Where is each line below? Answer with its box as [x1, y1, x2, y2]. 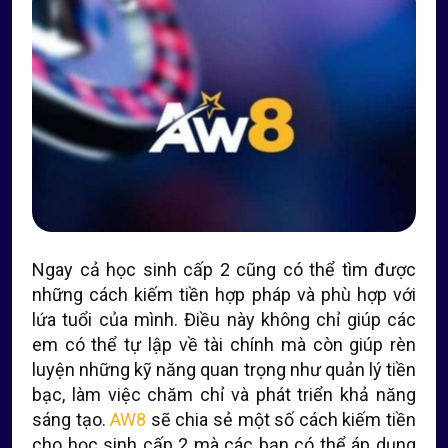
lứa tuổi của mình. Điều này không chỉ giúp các [32, 309, 416, 330]
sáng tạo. [32, 409, 111, 430]
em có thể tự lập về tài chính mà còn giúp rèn [32, 334, 416, 355]
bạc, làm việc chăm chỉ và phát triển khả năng [32, 384, 416, 405]
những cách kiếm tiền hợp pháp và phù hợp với [32, 284, 416, 305]
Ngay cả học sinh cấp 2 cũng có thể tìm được [32, 259, 416, 280]
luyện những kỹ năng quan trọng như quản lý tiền [32, 359, 416, 380]
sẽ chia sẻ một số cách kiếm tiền [146, 409, 417, 430]
